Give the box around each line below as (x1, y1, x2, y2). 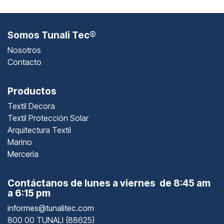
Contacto (7, 56, 41, 67)
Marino (7, 136, 32, 147)
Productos (7, 85, 56, 97)
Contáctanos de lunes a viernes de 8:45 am (7, 177, 210, 189)
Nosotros (7, 44, 41, 55)
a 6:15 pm (7, 187, 50, 199)
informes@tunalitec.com (7, 202, 94, 213)
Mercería (7, 148, 38, 159)
